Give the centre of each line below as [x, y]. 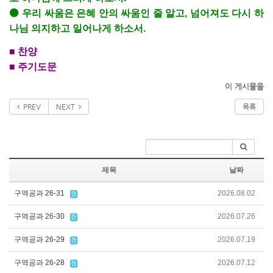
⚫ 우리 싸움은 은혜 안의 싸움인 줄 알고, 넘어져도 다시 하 [136, 13]
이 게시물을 [244, 86]
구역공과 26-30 [39, 216]
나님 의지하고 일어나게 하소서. [77, 28]
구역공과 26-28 [39, 263]
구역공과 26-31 [39, 193]
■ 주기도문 [33, 67]
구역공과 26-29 [39, 239]
